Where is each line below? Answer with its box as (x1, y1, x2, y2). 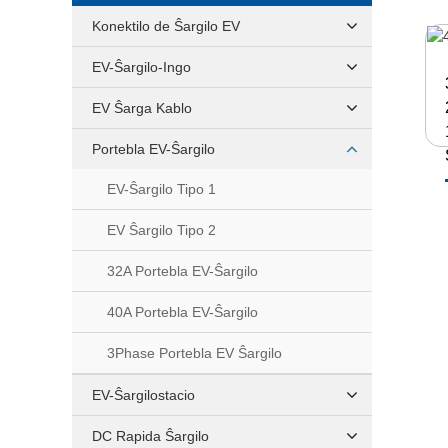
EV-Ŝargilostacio (92, 387, 195, 403)
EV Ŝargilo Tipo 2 (107, 222, 216, 238)
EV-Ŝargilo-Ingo (92, 59, 191, 75)
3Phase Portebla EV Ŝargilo (107, 345, 282, 361)
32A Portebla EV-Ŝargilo (107, 263, 258, 279)
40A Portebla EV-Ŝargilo (107, 304, 258, 320)
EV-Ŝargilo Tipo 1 (107, 181, 216, 197)
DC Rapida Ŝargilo (92, 428, 209, 444)
